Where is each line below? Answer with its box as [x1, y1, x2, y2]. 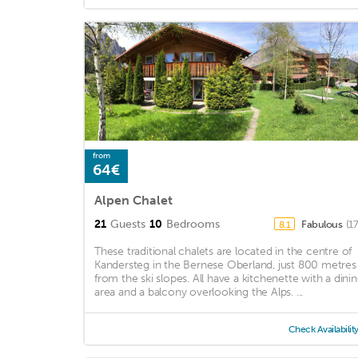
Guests [110, 217, 145, 231]
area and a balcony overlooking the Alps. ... [94, 284, 304, 299]
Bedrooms [166, 217, 220, 231]
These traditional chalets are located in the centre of [94, 244, 352, 258]
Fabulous [301, 217, 344, 230]
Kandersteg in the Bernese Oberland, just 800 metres [94, 257, 356, 272]
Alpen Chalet [94, 192, 173, 208]
